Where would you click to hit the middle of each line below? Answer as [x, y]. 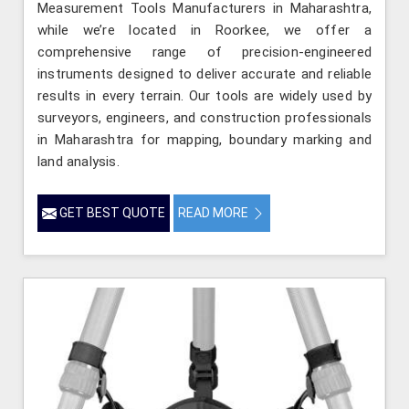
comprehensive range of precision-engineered [204, 52]
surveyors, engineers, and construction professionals [204, 118]
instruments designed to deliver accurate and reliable [204, 74]
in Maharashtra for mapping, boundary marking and [204, 140]
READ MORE [215, 213]
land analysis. [79, 162]
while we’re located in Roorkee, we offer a [204, 31]
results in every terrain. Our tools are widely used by [204, 96]
